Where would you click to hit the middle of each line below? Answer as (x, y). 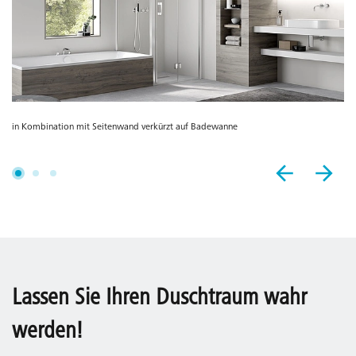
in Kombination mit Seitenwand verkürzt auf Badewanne (125, 127)
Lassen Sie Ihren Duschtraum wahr (159, 298)
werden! (47, 332)
